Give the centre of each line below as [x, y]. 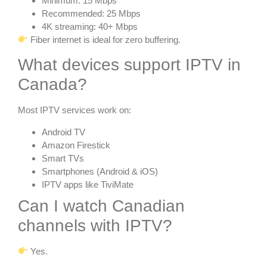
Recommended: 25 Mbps [91, 13]
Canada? [52, 85]
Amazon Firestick [76, 145]
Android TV [63, 132]
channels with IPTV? [95, 225]
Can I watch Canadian [101, 206]
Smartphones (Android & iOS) [100, 171]
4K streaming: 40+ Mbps [90, 26]
